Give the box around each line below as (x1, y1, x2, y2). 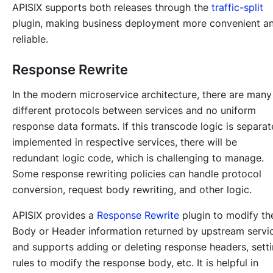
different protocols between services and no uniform (12, 104, 256, 117)
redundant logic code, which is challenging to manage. (12, 152, 264, 165)
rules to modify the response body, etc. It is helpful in (12, 257, 258, 269)
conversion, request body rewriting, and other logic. (12, 183, 252, 196)
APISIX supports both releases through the (12, 1, 211, 14)
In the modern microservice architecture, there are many (12, 88, 272, 101)
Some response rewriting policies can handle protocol (12, 168, 261, 180)
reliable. (12, 33, 48, 46)
